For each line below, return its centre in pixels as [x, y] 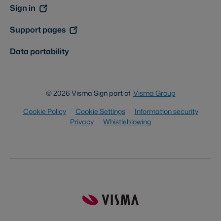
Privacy [82, 122]
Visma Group [154, 93]
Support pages [38, 30]
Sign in [23, 8]
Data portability [39, 52]
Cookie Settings [100, 111]
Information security [166, 111]
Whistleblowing [127, 122]
